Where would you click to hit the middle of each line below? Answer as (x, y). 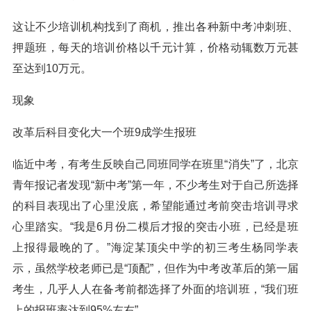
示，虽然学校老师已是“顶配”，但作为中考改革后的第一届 (155, 268)
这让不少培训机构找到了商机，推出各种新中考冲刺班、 (155, 27)
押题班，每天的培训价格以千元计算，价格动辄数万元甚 (155, 48)
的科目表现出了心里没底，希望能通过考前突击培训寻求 (155, 206)
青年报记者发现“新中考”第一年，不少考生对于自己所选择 (155, 185)
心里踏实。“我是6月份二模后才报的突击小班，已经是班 (155, 227)
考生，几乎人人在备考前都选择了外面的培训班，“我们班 (155, 289)
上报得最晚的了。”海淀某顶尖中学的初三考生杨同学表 (155, 247)
